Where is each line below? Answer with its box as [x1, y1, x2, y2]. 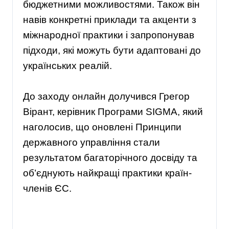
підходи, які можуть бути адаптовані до [23, 45, 201, 56]
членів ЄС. [23, 183, 72, 194]
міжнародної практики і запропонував [23, 30, 194, 41]
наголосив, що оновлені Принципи [23, 122, 181, 133]
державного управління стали [23, 137, 160, 148]
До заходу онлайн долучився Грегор [23, 91, 190, 102]
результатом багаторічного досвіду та [23, 152, 197, 164]
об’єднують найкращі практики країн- [23, 168, 192, 179]
